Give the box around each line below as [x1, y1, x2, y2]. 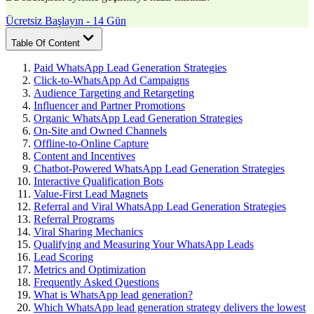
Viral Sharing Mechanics [34, 225, 143, 238]
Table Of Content [11, 37, 80, 48]
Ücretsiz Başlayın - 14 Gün [6, 14, 126, 27]
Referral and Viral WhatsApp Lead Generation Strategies [34, 200, 286, 212]
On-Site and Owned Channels [34, 124, 167, 137]
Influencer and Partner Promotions [34, 99, 185, 111]
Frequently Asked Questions [34, 275, 159, 288]
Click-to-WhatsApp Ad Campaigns [34, 74, 189, 86]
